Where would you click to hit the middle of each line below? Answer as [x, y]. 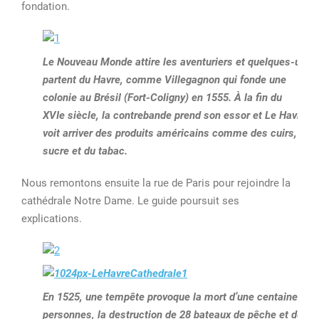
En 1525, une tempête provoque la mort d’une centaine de [177, 297]
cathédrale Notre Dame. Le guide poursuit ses [130, 200]
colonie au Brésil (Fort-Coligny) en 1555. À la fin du [162, 97]
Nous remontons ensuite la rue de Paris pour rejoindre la [156, 183]
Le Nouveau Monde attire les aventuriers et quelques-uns [177, 62]
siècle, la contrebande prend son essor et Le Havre [185, 115]
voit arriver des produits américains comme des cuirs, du [177, 133]
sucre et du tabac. [85, 151]
